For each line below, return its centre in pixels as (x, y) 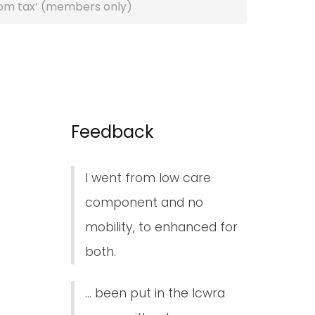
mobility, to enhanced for (161, 227)
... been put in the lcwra (155, 293)
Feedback (112, 131)
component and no (144, 202)
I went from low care (148, 178)
